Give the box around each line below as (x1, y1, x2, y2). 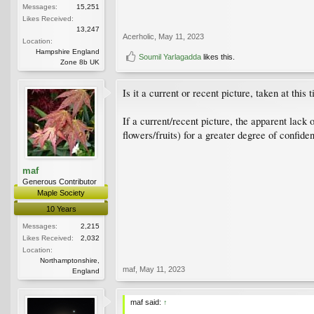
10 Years (46, 204, 76, 213)
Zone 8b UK (60, 57, 100, 66)
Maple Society (37, 188, 85, 197)
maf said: (130, 297, 163, 306)
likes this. (201, 52, 235, 61)
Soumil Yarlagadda (139, 52, 201, 61)
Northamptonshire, (40, 256, 100, 264)
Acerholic (123, 32, 154, 41)
